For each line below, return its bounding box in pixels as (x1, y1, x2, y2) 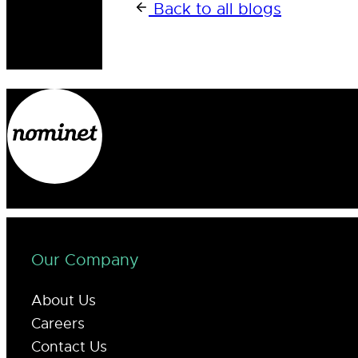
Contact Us (31, 337, 107, 356)
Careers (31, 314, 85, 332)
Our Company (31, 249, 139, 270)
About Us (31, 292, 96, 310)
